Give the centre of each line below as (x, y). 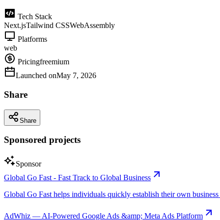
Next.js (15, 26)
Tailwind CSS (48, 26)
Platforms (31, 39)
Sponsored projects (42, 140)
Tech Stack (34, 17)
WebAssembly (92, 26)
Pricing (28, 62)
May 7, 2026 (76, 76)
